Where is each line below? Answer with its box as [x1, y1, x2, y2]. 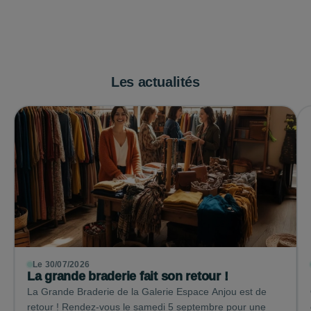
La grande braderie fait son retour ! [27, 269, 228, 283]
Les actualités [111, 74, 200, 90]
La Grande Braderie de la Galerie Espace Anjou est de [27, 286, 267, 297]
